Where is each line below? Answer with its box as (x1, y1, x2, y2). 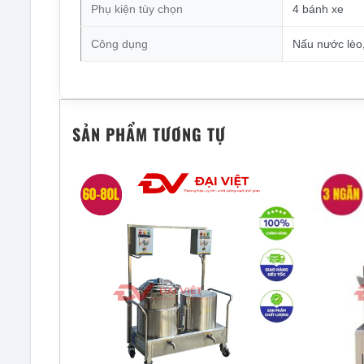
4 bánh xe (292, 2, 344, 16)
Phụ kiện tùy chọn (90, 2, 183, 16)
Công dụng (90, 37, 148, 51)
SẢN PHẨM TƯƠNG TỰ (72, 122, 226, 147)
